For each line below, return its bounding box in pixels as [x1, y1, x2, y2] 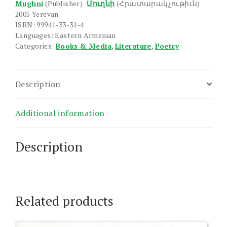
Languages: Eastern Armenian [15, 30, 116, 40]
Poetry [155, 41, 179, 51]
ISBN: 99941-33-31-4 [15, 19, 84, 29]
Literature [115, 41, 152, 51]
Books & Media [55, 41, 112, 51]
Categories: [15, 41, 56, 51]
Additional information [15, 107, 105, 119]
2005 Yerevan [15, 9, 59, 19]
